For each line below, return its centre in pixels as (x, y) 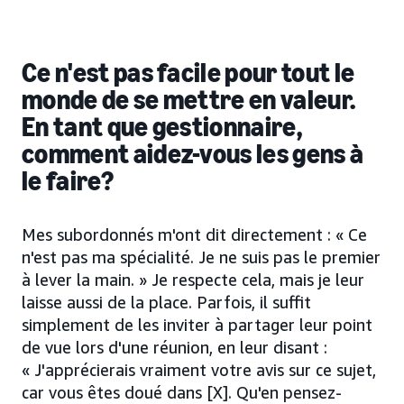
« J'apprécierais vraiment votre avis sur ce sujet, (199, 370)
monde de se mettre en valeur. (189, 101)
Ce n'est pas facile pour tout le (188, 73)
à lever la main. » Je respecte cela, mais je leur (193, 280)
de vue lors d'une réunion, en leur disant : (174, 348)
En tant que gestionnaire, (162, 128)
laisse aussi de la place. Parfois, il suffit (166, 303)
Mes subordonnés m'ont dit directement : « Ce (194, 235)
